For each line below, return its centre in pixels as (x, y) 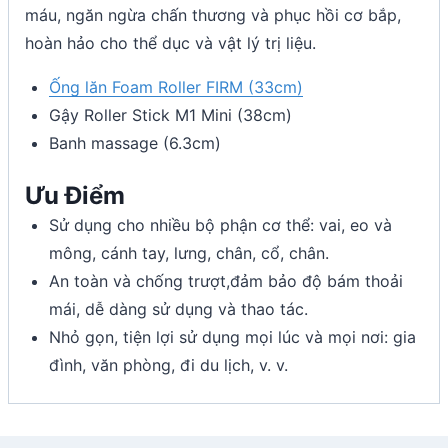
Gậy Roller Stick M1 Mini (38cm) (170, 115)
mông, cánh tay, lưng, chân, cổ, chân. (189, 253)
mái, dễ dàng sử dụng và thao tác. (178, 309)
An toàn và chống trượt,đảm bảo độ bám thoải (226, 281)
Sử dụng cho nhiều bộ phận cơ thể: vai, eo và (220, 225)
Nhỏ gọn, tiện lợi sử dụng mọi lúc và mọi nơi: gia (232, 337)
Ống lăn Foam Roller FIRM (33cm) (176, 87)
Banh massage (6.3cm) (135, 143)
